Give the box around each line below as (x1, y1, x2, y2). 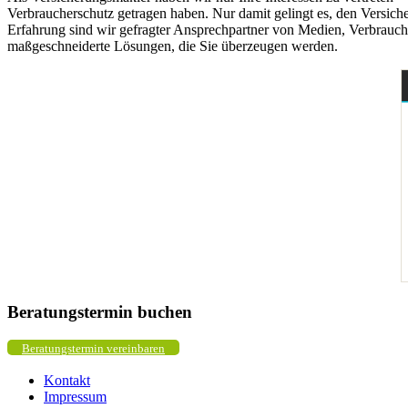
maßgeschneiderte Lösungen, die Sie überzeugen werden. (7, 37, 338, 54)
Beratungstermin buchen (7, 302, 192, 322)
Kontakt (44, 372, 90, 389)
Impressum (44, 389, 107, 405)
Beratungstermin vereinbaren (22, 342, 165, 356)
